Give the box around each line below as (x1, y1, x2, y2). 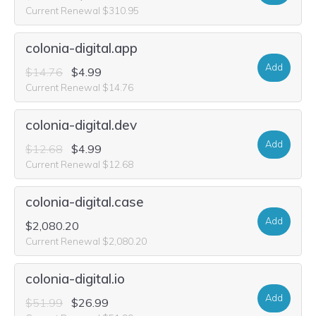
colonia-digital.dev (25, 116, 137, 133)
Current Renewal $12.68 (25, 158, 133, 170)
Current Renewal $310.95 (25, 4, 139, 16)
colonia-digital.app (25, 39, 138, 56)
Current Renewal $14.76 (25, 81, 133, 93)
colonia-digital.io (25, 270, 125, 287)
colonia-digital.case (25, 193, 144, 210)
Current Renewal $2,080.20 (25, 235, 147, 247)
